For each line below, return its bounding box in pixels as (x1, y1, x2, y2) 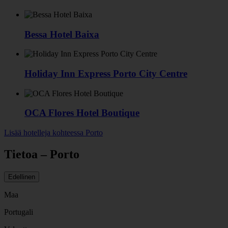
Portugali (4, 207, 33, 216)
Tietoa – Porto (4, 148, 79, 161)
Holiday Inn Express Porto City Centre (24, 68, 187, 79)
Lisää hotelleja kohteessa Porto (4, 128, 103, 137)
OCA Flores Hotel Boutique (24, 107, 139, 119)
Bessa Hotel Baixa (24, 28, 99, 40)
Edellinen (8, 173, 35, 181)
